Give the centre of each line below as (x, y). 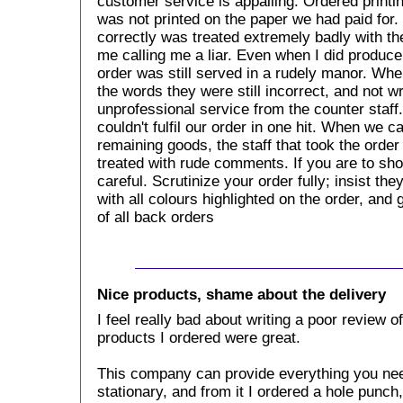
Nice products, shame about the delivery (242, 295)
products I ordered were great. (199, 338)
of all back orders (156, 217)
